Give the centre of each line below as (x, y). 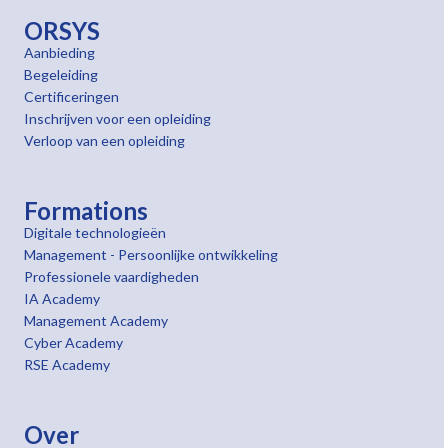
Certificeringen (71, 96)
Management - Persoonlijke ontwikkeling (151, 254)
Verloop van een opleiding (104, 140)
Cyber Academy (73, 342)
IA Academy (62, 298)
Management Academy (96, 320)
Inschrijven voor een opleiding (117, 118)
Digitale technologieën (95, 232)
